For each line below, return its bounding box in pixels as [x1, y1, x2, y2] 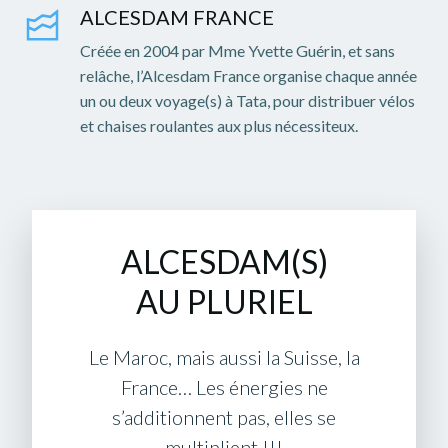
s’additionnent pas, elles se [112, 405, 336, 430]
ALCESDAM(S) [120, 242, 328, 282]
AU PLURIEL [135, 282, 313, 322]
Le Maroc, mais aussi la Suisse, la [88, 345, 360, 370]
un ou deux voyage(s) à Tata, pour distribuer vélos [80, 91, 415, 110]
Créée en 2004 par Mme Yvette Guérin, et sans [80, 41, 395, 60]
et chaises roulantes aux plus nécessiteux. [80, 116, 358, 135]
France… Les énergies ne [120, 375, 328, 400]
